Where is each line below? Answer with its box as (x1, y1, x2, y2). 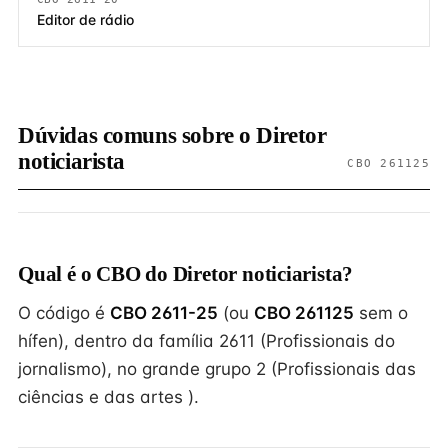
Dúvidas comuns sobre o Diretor (18, 123, 327, 148)
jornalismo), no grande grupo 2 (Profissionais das (18, 359, 416, 379)
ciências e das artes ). (18, 387, 199, 407)
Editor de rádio (37, 11, 134, 28)
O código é (18, 303, 110, 323)
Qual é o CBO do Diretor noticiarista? (18, 262, 354, 286)
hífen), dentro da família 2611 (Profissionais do (18, 331, 395, 351)
